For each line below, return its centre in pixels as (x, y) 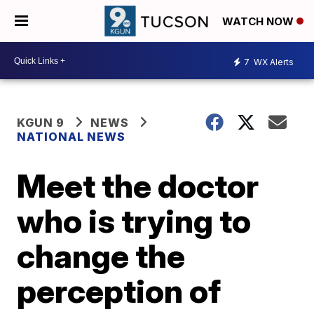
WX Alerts (273, 62)
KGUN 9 (41, 123)
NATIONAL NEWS (71, 137)
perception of (119, 291)
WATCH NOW (259, 22)
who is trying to (134, 221)
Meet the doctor (138, 186)
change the (101, 256)
